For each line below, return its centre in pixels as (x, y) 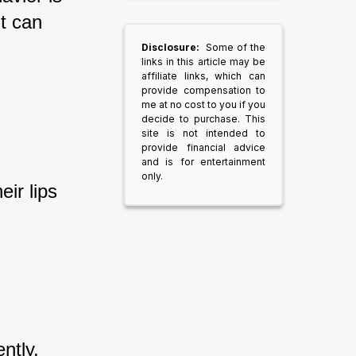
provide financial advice (203, 147)
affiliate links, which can (203, 76)
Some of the (236, 47)
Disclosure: (172, 47)
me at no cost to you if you (203, 104)
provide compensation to (203, 90)
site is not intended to (203, 133)
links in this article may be (203, 62)
